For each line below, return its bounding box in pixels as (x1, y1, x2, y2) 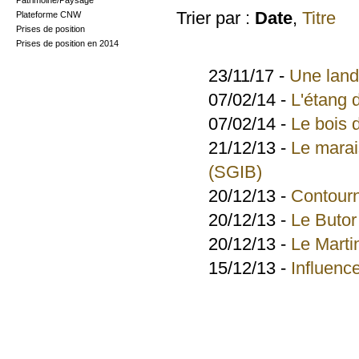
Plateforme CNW (16, 10, 81, 20)
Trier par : (176, 8, 255, 29)
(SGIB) (208, 162, 262, 183)
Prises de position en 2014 (16, 38, 119, 49)
